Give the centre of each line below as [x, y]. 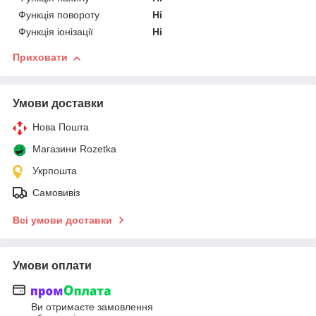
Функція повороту [59, 15]
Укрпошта [55, 171]
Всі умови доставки [62, 220]
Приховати [40, 57]
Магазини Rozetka [74, 149]
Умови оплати [52, 266]
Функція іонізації [56, 32]
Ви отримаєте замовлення [92, 306]
